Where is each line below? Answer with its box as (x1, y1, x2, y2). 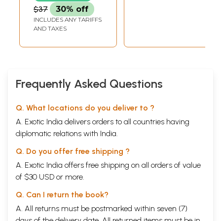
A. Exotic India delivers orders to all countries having (16, 116, 189, 126)
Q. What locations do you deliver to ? (16, 103, 154, 112)
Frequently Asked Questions (16, 76, 163, 91)
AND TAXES (34, 24, 67, 32)
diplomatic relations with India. (16, 128, 118, 138)
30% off (56, 4, 88, 14)
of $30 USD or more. (16, 172, 84, 182)
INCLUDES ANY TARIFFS (34, 15, 102, 23)
